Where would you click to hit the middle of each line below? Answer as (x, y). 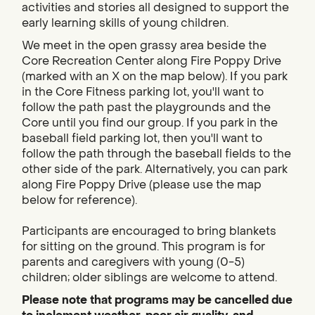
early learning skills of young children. (125, 23)
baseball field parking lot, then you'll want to (142, 139)
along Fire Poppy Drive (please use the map (142, 185)
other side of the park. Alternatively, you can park (155, 169)
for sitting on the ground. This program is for (143, 247)
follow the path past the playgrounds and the (146, 108)
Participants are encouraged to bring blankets (149, 231)
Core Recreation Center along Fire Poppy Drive (152, 61)
